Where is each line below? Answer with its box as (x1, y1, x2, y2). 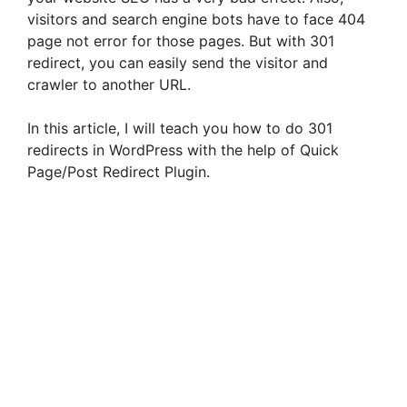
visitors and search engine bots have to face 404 (27, 9, 365, 28)
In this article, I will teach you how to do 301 (27, 118, 333, 137)
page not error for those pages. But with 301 (27, 31, 334, 50)
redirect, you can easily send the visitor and (27, 53, 328, 72)
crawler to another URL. (27, 74, 191, 94)
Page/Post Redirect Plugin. (27, 162, 210, 181)
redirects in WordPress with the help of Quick (27, 140, 339, 159)
